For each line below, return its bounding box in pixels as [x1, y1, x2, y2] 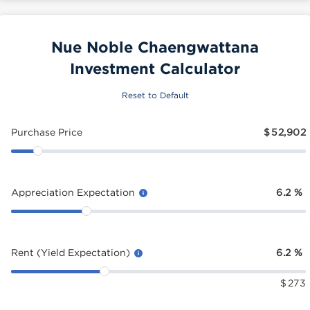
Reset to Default [121, 91, 189, 100]
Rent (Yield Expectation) [11, 247, 133, 257]
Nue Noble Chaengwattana [51, 38, 259, 55]
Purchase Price [11, 127, 82, 137]
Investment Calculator [70, 60, 240, 77]
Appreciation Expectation [11, 187, 138, 197]
